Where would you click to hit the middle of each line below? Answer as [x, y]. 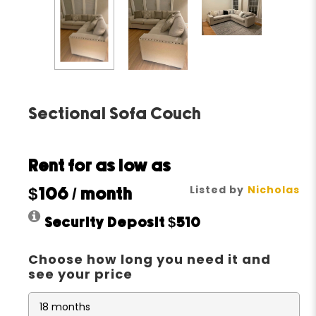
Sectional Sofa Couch [115, 114]
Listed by [217, 189]
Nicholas [273, 189]
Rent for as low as [100, 166]
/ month [101, 195]
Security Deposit [107, 223]
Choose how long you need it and [150, 259]
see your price [81, 274]
